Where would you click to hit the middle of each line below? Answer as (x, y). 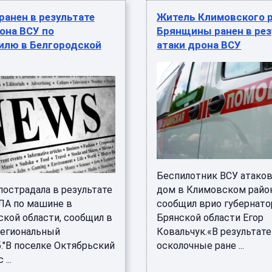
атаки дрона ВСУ (199, 45)
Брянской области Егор (210, 218)
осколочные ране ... (201, 246)
